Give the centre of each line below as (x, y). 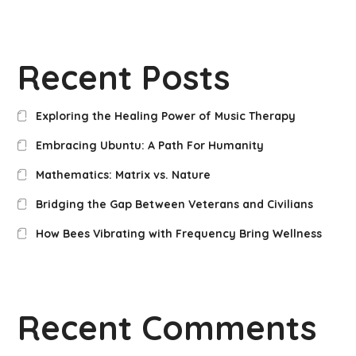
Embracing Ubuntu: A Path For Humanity (149, 146)
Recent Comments (168, 328)
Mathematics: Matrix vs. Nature (123, 175)
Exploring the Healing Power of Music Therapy (165, 116)
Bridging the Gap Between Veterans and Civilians (174, 205)
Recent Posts (124, 78)
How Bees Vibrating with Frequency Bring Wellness (178, 234)
